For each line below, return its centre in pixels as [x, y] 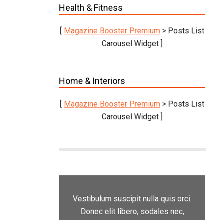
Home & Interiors [92, 81]
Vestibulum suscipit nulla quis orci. [132, 199]
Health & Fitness [91, 8]
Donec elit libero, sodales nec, [132, 212]
